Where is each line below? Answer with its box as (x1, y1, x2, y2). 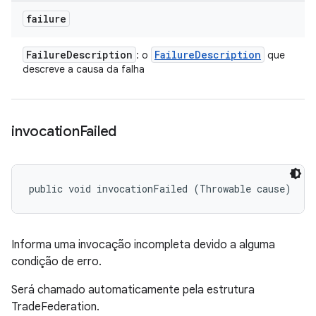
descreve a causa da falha (23, 63, 145, 75)
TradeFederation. (11, 300, 99, 314)
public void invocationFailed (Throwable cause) (29, 182, 291, 195)
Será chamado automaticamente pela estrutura (11, 283, 255, 297)
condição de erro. (11, 255, 102, 269)
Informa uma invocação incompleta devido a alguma (11, 238, 275, 252)
